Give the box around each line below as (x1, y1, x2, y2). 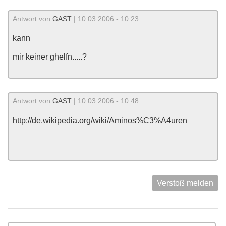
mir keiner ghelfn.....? (13, 52, 87, 61)
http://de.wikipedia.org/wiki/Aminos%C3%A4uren (13, 116, 187, 125)
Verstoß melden (157, 179, 213, 187)
